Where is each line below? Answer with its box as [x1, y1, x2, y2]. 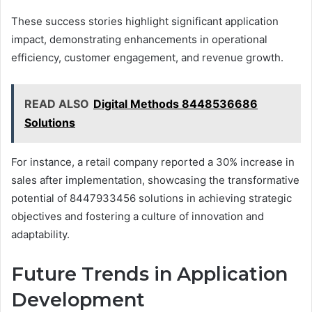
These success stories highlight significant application [11, 15, 279, 29]
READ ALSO [24, 97, 89, 111]
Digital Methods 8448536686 [93, 97, 258, 111]
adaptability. [11, 228, 70, 242]
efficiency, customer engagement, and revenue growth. [11, 51, 283, 65]
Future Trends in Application [11, 263, 288, 286]
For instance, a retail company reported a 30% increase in [11, 155, 295, 169]
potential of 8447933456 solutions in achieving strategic [11, 192, 292, 205]
